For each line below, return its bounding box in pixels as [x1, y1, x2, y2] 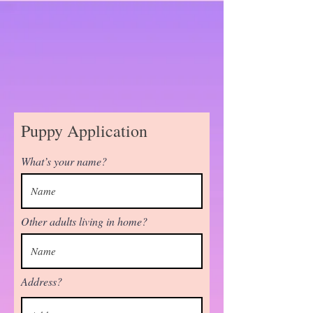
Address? [21, 274, 62, 289]
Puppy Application [21, 119, 147, 142]
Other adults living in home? [21, 214, 147, 228]
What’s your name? [21, 154, 107, 168]
